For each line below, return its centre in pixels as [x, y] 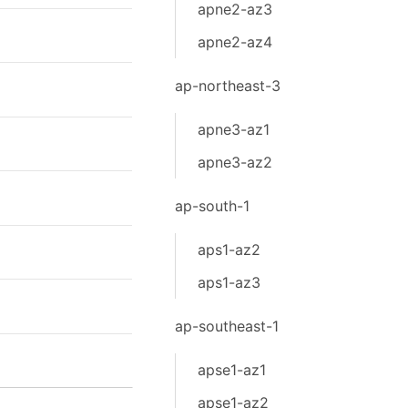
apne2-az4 [235, 42]
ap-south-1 [212, 206]
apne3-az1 [233, 129]
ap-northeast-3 [227, 86]
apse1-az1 [231, 370]
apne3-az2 [235, 162]
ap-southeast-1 [226, 326]
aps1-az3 [229, 282]
